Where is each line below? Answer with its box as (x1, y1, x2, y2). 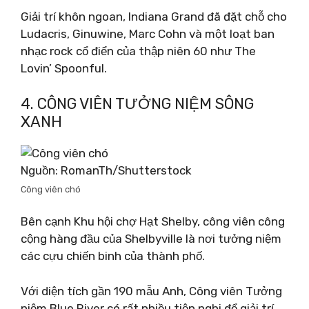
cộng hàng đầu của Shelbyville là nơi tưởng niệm (21, 232, 281, 246)
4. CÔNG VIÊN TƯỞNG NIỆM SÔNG (21, 94, 254, 113)
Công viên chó (21, 183, 81, 195)
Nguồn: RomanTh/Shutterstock (21, 163, 192, 177)
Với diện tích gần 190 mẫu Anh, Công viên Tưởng (21, 283, 282, 298)
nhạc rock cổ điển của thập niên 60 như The (21, 44, 256, 58)
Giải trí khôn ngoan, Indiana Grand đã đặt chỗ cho (21, 10, 287, 23)
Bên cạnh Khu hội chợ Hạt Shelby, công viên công (21, 215, 285, 228)
